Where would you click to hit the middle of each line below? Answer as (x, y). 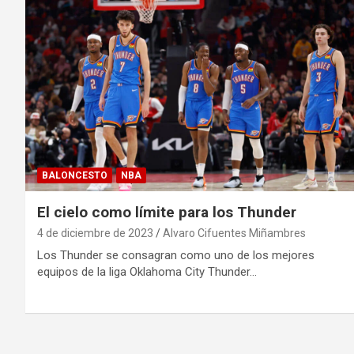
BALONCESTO (75, 176)
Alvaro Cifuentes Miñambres (234, 233)
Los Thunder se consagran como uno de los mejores (176, 256)
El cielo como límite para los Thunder (167, 213)
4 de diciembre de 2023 (95, 233)
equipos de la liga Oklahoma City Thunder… (147, 272)
